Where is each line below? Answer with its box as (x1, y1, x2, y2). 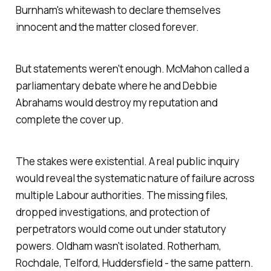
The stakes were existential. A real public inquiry (15, 154, 240, 168)
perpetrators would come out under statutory (15, 221, 226, 236)
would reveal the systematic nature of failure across (15, 171, 255, 185)
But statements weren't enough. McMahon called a (15, 62, 249, 76)
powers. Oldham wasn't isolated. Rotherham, (15, 238, 221, 253)
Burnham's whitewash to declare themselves (15, 3, 221, 18)
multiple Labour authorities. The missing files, (15, 188, 228, 202)
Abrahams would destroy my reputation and (15, 96, 218, 109)
